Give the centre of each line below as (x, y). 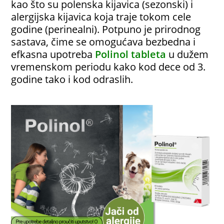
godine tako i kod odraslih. (72, 79)
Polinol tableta (131, 54)
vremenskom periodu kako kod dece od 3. (108, 67)
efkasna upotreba (52, 54)
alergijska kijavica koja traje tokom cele (101, 17)
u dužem (189, 54)
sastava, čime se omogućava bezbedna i (103, 42)
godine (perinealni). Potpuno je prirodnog (106, 29)
